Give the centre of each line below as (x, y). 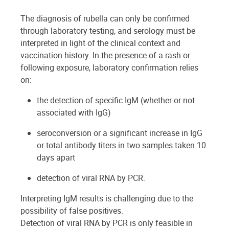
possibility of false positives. (72, 210)
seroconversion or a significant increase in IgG (120, 133)
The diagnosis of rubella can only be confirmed (105, 18)
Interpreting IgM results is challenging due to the (107, 198)
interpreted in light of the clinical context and (100, 43)
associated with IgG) (74, 112)
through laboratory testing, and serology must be (108, 30)
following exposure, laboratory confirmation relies (109, 67)
